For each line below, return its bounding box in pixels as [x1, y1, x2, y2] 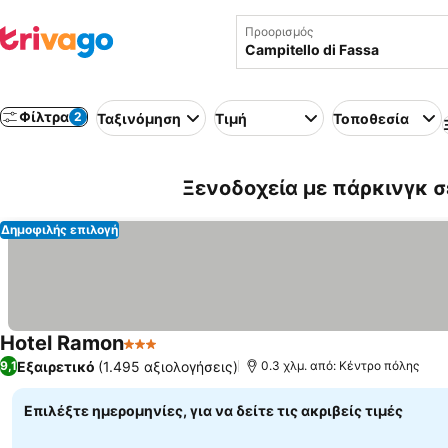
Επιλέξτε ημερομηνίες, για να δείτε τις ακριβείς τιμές [24, 402, 403, 419]
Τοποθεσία [333, 109, 409, 127]
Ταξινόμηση [97, 109, 181, 127]
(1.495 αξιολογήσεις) [98, 357, 238, 375]
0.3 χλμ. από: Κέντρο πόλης [261, 358, 419, 373]
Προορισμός [244, 24, 313, 39]
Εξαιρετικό [17, 357, 95, 375]
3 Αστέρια [123, 344, 199, 364]
